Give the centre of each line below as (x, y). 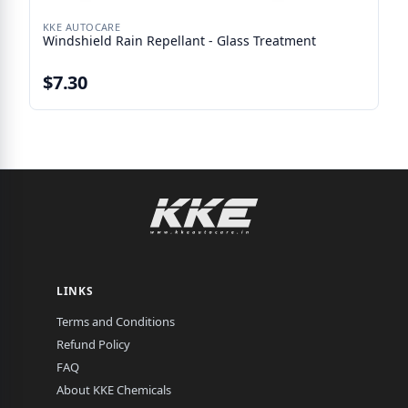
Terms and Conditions (116, 321)
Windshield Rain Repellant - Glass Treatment (179, 41)
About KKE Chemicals (114, 390)
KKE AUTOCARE (82, 27)
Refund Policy (93, 344)
